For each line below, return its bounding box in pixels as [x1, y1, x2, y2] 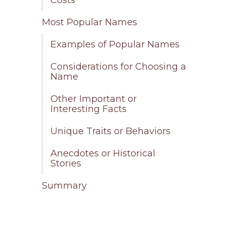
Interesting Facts [50, 103, 127, 115]
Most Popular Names [42, 16, 138, 28]
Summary [42, 180, 87, 191]
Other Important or [50, 93, 137, 104]
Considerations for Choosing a [50, 61, 187, 72]
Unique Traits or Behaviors [50, 125, 171, 137]
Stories [50, 157, 82, 169]
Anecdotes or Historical [50, 147, 156, 159]
